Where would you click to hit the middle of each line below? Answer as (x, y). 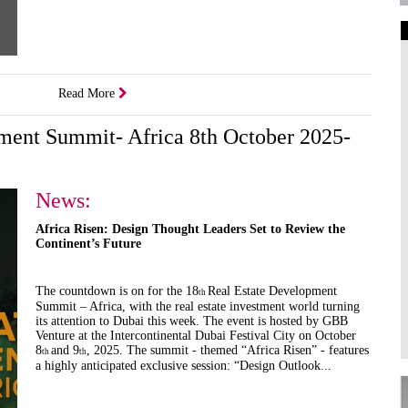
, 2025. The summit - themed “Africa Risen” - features (228, 350)
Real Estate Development (272, 291)
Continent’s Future (88, 243)
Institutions (349, 115)
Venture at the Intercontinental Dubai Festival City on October (196, 335)
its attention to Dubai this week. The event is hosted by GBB (192, 321)
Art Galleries (353, 56)
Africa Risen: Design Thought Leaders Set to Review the (190, 229)
